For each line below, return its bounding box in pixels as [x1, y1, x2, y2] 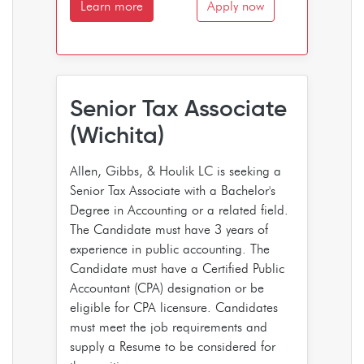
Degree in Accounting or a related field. [70, 201, 288, 218]
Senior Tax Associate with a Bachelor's [70, 182, 275, 198]
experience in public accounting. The [70, 240, 270, 257]
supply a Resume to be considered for [70, 338, 275, 354]
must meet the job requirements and [70, 318, 267, 335]
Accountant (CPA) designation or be [70, 279, 264, 296]
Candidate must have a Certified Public [70, 260, 284, 276]
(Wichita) [70, 120, 164, 149]
